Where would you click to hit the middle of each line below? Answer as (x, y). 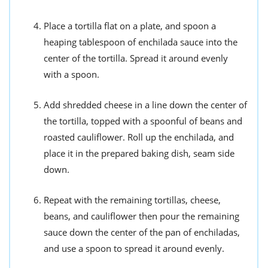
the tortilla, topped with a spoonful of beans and (143, 121)
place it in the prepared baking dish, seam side (139, 153)
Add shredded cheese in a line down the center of (145, 105)
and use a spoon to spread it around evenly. (134, 249)
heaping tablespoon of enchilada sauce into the (141, 42)
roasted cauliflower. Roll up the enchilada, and (139, 137)
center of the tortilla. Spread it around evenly (136, 58)
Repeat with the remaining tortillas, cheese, (132, 200)
